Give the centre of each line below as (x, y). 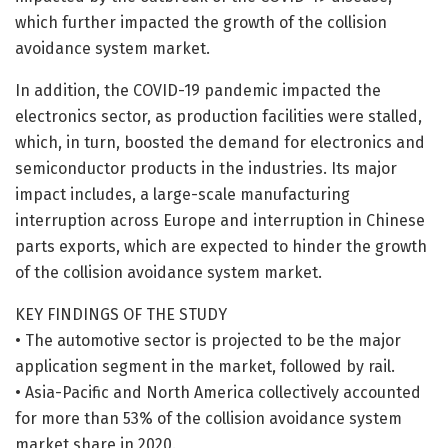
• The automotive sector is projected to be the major (208, 340)
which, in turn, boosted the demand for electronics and (220, 142)
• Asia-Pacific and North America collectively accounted (218, 392)
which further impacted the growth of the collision (201, 22)
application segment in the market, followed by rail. (205, 366)
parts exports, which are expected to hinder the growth (221, 246)
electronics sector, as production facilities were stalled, (218, 116)
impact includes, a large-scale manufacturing (182, 194)
